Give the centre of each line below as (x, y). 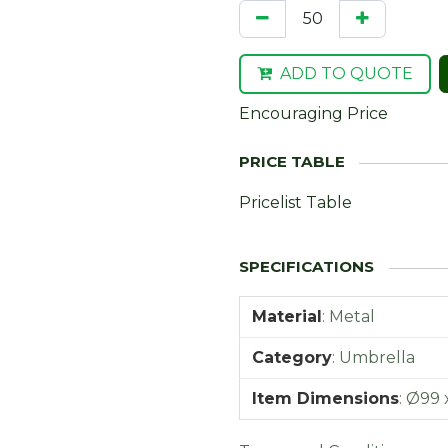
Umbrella (377, 357)
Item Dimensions (325, 398)
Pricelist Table (295, 202)
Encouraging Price (313, 113)
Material (287, 316)
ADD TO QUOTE (346, 73)
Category (292, 357)
